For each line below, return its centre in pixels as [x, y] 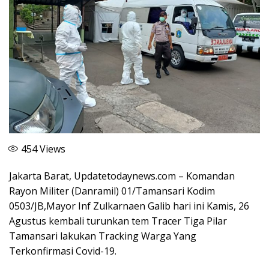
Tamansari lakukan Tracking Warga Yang [103, 236]
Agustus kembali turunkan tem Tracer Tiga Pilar [118, 221]
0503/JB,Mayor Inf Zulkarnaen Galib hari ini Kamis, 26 [129, 206]
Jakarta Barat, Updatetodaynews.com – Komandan [122, 176]
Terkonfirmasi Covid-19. [63, 251]
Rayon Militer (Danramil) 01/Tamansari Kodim [112, 191]
